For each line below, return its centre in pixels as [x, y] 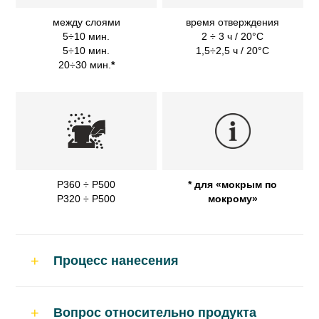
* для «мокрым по [233, 185]
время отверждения [233, 22]
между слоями [86, 22]
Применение [95, 302]
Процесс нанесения [116, 261]
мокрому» [232, 199]
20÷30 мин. [84, 65]
